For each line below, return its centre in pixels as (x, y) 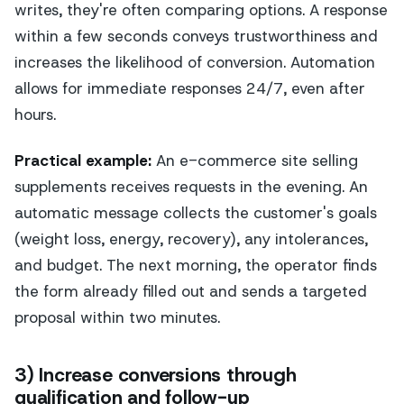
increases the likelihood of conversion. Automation (195, 63)
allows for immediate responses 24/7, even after (190, 89)
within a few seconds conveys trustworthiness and (196, 37)
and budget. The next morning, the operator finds (196, 265)
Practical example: (83, 160)
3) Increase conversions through (156, 376)
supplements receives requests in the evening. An (191, 186)
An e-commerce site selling (255, 160)
